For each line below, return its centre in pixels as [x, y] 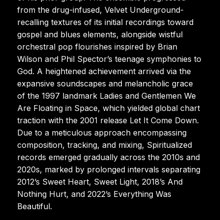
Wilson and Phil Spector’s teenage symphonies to [109, 59]
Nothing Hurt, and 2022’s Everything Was [94, 194]
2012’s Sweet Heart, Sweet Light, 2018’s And [100, 181]
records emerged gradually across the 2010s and [109, 157]
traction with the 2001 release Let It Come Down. [108, 120]
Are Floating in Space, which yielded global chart [109, 108]
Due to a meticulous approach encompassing [102, 132]
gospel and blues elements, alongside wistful [100, 34]
